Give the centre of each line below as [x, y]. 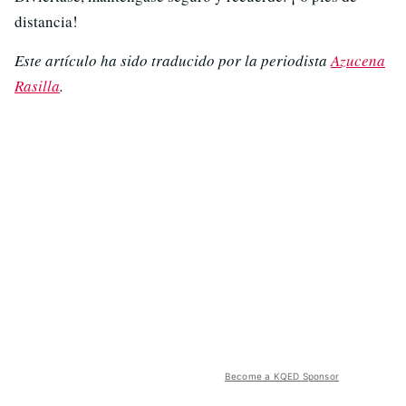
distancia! [46, 22]
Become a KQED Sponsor [281, 377]
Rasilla [37, 86]
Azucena [358, 61]
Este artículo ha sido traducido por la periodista [173, 61]
